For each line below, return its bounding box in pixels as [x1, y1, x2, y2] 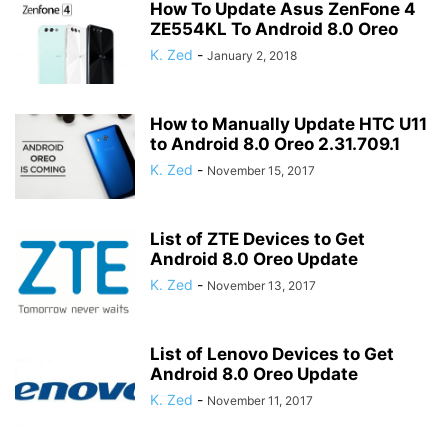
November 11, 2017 [207, 393, 313, 408]
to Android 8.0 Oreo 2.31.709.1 [150, 134, 400, 154]
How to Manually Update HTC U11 [150, 114, 427, 134]
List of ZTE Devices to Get [150, 229, 365, 249]
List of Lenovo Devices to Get [150, 344, 394, 364]
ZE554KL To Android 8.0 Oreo [150, 19, 398, 39]
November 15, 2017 [207, 163, 315, 178]
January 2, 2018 [207, 48, 297, 63]
